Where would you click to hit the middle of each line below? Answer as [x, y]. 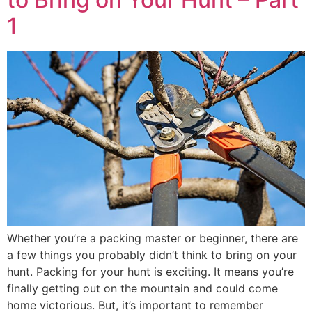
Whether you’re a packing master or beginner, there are [153, 239]
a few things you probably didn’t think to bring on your [152, 255]
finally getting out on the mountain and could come [142, 289]
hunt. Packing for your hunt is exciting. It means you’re [150, 272]
